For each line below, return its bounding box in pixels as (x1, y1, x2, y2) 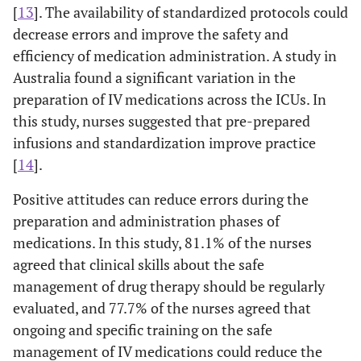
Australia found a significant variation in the (13, 67, 296, 87)
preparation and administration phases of (13, 210, 280, 230)
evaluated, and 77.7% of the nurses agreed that (13, 297, 311, 317)
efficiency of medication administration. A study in (13, 45, 337, 65)
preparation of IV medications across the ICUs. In (13, 89, 326, 109)
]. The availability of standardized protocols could (34, 2, 348, 22)
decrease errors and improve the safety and (13, 23, 288, 44)
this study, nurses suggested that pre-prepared (13, 110, 310, 131)
